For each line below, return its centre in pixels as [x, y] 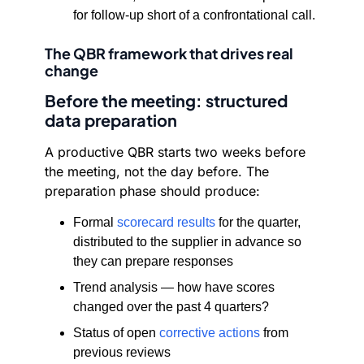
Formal [95, 222]
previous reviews [122, 352]
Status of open [116, 333]
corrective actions [210, 333]
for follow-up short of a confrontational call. [194, 15]
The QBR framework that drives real [169, 53]
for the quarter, [258, 222]
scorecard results [166, 222]
